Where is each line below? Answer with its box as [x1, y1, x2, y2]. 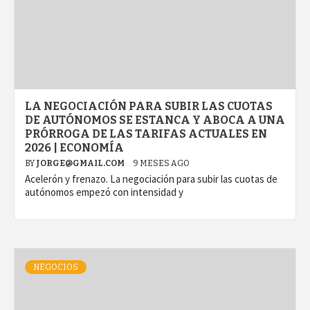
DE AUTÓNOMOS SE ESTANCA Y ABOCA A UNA [25, 113, 285, 127]
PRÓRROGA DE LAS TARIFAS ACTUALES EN [25, 127, 267, 141]
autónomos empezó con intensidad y [25, 185, 183, 199]
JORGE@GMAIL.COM [36, 158, 126, 169]
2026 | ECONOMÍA [25, 141, 124, 155]
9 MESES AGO [133, 158, 190, 169]
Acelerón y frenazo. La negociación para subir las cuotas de [25, 172, 277, 186]
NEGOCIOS [33, 262, 78, 273]
